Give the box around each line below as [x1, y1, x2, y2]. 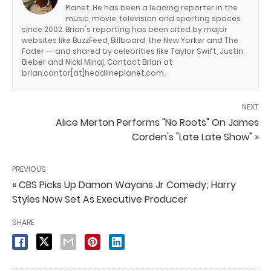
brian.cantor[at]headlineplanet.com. [22, 68, 165, 79]
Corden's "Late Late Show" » [132, 130, 259, 145]
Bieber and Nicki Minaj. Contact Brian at [22, 57, 172, 68]
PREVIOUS [12, 164, 46, 175]
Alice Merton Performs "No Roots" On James [56, 116, 259, 130]
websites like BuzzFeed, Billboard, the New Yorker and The [22, 35, 238, 46]
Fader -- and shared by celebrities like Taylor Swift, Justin [22, 46, 243, 57]
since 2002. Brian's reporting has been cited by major [22, 24, 227, 35]
